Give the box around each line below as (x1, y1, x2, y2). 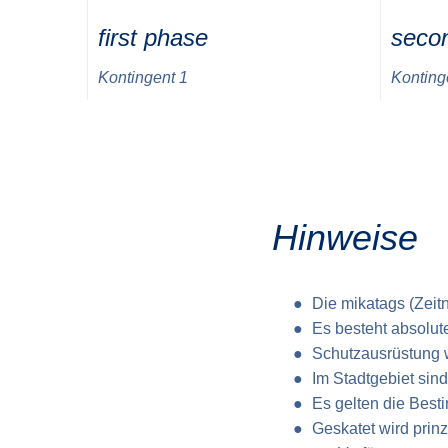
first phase (98, 24, 208, 51)
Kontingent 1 (98, 69, 188, 86)
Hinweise (272, 217, 418, 259)
